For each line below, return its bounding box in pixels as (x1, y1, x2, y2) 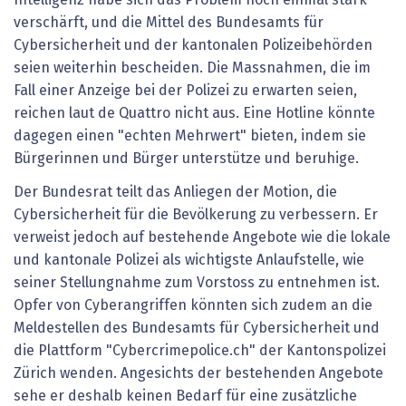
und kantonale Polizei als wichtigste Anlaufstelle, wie (14, 253, 364, 268)
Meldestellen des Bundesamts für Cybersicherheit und (14, 321, 380, 336)
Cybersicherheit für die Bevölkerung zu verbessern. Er (14, 208, 378, 223)
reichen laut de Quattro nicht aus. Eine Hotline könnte (14, 105, 375, 121)
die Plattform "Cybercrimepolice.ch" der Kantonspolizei (14, 343, 386, 359)
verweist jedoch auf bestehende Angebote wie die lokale (14, 230, 391, 246)
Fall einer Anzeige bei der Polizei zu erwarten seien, (14, 82, 357, 98)
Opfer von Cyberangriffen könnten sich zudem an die (14, 298, 372, 314)
